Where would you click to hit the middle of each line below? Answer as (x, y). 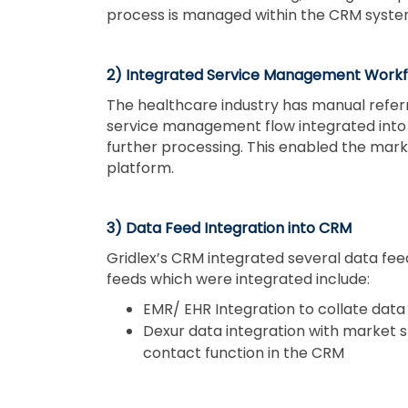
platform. (140, 168)
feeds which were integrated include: (238, 279)
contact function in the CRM (244, 352)
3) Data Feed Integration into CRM (229, 228)
